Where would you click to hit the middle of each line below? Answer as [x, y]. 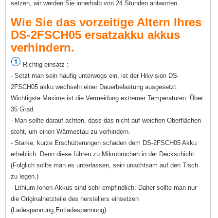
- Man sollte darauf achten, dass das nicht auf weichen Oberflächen [106, 120]
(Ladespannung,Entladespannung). [60, 210]
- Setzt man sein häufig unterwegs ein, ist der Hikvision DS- [95, 75]
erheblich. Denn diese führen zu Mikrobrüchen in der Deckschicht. [104, 154]
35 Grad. [23, 109]
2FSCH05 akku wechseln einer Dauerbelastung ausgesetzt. [95, 87]
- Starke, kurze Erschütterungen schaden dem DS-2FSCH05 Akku [104, 143]
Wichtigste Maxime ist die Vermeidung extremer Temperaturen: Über [107, 98]
